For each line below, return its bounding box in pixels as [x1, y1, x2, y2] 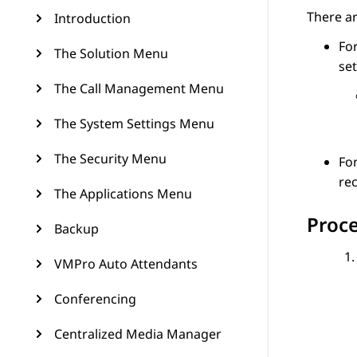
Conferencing [54, 290, 136, 308]
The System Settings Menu [54, 115, 214, 132]
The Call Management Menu [54, 80, 224, 97]
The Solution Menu [54, 45, 168, 62]
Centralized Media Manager [54, 325, 222, 343]
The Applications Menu [54, 185, 192, 202]
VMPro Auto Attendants [54, 255, 198, 273]
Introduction [54, 10, 131, 27]
